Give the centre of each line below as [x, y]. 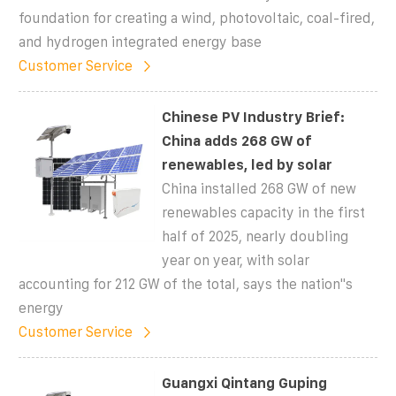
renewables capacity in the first [264, 212]
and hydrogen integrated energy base [140, 42]
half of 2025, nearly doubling [255, 236]
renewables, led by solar [247, 164]
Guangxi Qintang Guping [245, 383]
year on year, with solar [236, 260]
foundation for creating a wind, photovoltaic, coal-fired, [197, 18]
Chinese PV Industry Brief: [254, 117]
